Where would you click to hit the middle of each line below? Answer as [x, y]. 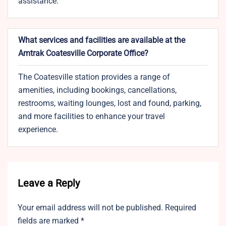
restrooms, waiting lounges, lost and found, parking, [110, 103]
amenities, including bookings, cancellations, [97, 90]
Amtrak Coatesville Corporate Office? [83, 53]
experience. [38, 130]
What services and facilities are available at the [102, 40]
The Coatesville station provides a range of [94, 77]
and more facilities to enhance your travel [92, 117]
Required [181, 208]
